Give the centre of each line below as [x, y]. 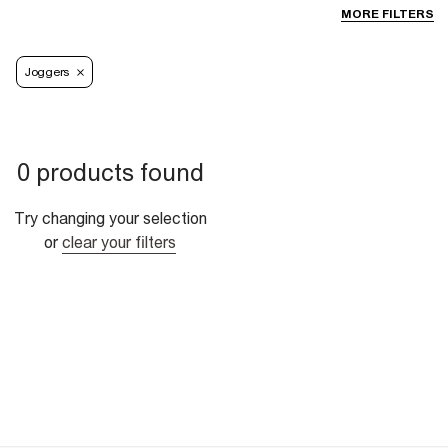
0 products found [110, 172]
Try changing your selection [110, 218]
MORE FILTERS [387, 14]
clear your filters [119, 242]
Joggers [47, 72]
